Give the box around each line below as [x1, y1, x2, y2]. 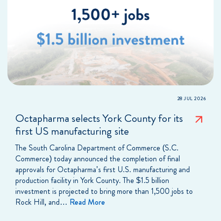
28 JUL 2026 [177, 95, 206, 102]
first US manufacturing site [15, 123, 129, 139]
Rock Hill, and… [15, 196, 70, 208]
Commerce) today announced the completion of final [15, 152, 180, 164]
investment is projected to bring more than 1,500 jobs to [15, 185, 193, 197]
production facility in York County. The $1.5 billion [15, 174, 169, 186]
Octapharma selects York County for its [15, 110, 183, 126]
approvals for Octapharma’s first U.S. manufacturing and [15, 163, 190, 175]
